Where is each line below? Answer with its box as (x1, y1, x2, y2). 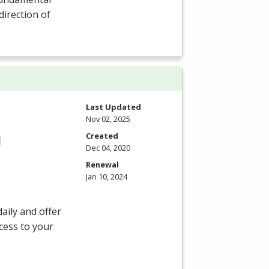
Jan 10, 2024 (86, 171, 127, 182)
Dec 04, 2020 (86, 142, 130, 153)
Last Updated (86, 101, 141, 112)
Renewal (86, 159, 119, 170)
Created (86, 130, 118, 141)
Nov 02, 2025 (86, 113, 130, 124)
